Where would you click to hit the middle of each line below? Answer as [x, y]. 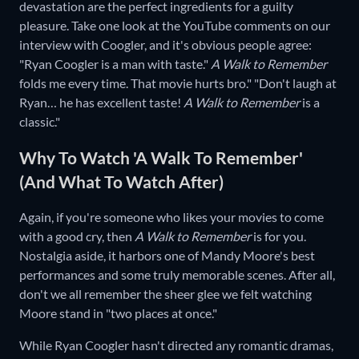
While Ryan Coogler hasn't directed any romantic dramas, [176, 345]
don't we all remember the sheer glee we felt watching [165, 294]
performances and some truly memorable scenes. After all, [177, 275]
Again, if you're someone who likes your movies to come [171, 217]
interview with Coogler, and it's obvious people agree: [165, 45]
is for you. [278, 236]
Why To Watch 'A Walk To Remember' [161, 157]
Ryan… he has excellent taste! [101, 103]
